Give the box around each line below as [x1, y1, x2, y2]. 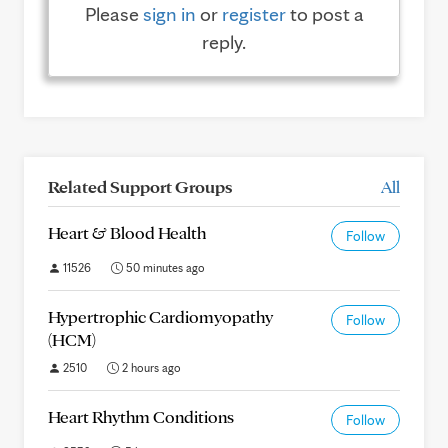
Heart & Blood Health [48, 222, 206, 243]
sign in [142, 2, 196, 26]
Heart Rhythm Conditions [48, 406, 234, 427]
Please [84, 2, 143, 26]
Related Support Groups [48, 176, 232, 197]
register [221, 2, 286, 26]
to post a [285, 2, 364, 26]
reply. [202, 30, 246, 54]
